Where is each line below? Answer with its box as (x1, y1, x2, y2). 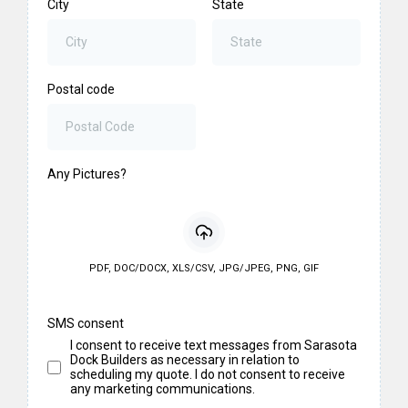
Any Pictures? (47, 167, 127, 181)
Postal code (47, 82, 115, 97)
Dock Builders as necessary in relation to (70, 352, 300, 367)
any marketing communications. (70, 382, 255, 396)
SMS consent (47, 316, 124, 331)
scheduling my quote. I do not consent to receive (70, 367, 345, 382)
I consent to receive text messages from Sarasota (70, 338, 357, 352)
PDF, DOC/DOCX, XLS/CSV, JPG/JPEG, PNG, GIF (89, 262, 319, 274)
